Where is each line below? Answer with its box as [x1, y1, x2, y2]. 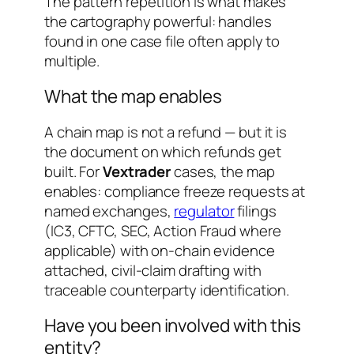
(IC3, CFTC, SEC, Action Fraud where [44, 220, 281, 241]
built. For [44, 160, 103, 182]
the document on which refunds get [44, 141, 281, 162]
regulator [174, 200, 235, 221]
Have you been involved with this [44, 313, 301, 338]
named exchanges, [44, 200, 175, 221]
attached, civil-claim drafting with [44, 259, 262, 281]
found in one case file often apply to [44, 30, 281, 51]
